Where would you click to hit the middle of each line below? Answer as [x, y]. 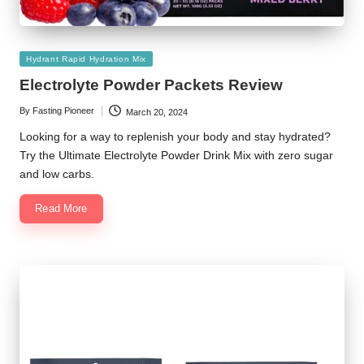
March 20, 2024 [156, 112]
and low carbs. [57, 175]
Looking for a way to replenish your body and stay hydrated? [175, 137]
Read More [61, 209]
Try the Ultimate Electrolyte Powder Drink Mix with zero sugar [176, 156]
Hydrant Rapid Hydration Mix [86, 58]
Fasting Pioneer [63, 110]
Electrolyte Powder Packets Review [151, 84]
